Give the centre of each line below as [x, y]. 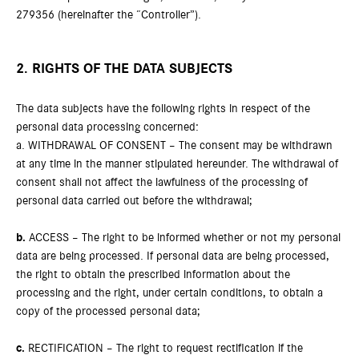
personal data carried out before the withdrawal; [134, 201]
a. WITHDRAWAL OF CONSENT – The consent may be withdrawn [174, 145]
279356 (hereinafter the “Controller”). [109, 15]
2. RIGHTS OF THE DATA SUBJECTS [124, 69]
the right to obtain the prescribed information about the [153, 274]
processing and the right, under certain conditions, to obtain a [169, 293]
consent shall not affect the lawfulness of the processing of [162, 182]
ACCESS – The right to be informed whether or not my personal [183, 238]
